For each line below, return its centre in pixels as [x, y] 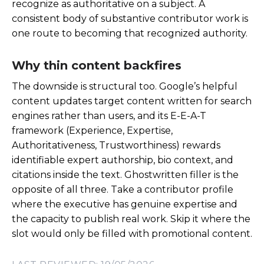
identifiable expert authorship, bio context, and [123, 160]
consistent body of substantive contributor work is [130, 19]
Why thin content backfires [97, 66]
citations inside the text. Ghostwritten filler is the [125, 174]
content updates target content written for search [132, 101]
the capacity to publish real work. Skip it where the [131, 219]
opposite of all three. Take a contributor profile [123, 189]
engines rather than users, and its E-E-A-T [109, 115]
